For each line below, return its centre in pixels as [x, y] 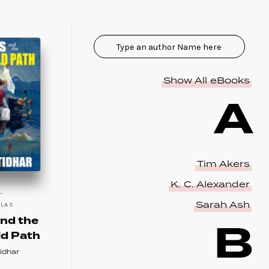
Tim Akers [223, 165]
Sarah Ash [222, 205]
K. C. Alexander [210, 185]
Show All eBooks [206, 80]
